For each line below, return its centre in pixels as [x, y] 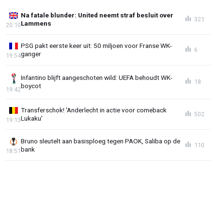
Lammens [36, 23]
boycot [31, 86]
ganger [31, 54]
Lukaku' [32, 118]
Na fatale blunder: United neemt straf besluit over [97, 15]
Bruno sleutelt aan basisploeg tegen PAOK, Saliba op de [101, 141]
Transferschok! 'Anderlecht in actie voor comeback [94, 110]
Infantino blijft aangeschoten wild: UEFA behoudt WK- [97, 78]
